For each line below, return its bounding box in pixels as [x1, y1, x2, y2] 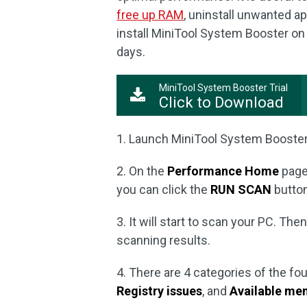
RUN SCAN [210, 182, 272, 197]
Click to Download [159, 94, 284, 111]
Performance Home [167, 164, 280, 178]
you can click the [116, 182, 211, 197]
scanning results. [116, 233, 211, 247]
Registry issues [116, 284, 203, 298]
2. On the [116, 164, 168, 178]
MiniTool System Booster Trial [159, 82, 288, 93]
